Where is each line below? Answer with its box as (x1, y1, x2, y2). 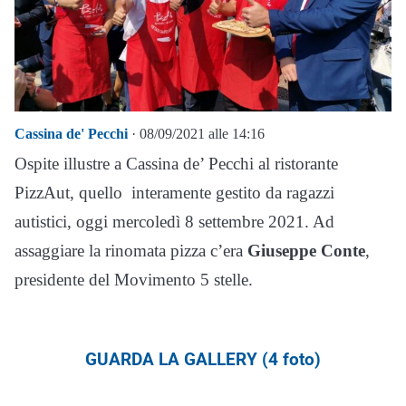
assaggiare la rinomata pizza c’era (14, 241, 247, 261)
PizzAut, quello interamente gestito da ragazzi (14, 183, 334, 203)
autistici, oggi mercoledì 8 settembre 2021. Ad (14, 212, 334, 232)
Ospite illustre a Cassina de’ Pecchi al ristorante (14, 154, 338, 174)
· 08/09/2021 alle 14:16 (128, 126, 265, 142)
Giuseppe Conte (247, 241, 365, 261)
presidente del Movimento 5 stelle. (14, 270, 253, 290)
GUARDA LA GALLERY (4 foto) (85, 349, 321, 371)
